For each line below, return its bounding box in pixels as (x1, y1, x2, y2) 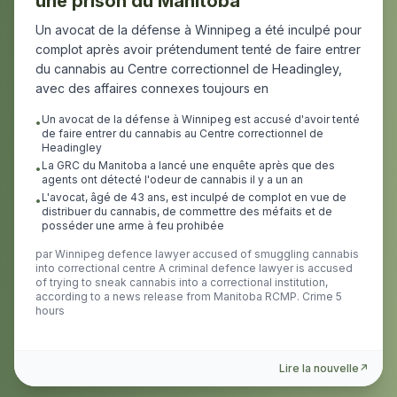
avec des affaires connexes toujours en (35, 81, 269, 96)
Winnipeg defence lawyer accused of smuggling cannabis (55, 247, 359, 261)
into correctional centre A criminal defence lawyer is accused (35, 261, 353, 275)
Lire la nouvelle (279, 362, 359, 375)
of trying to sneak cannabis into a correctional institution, (35, 276, 328, 289)
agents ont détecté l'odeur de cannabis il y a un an (42, 173, 303, 186)
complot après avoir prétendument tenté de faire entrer (35, 42, 361, 57)
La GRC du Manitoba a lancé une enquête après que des (42, 159, 335, 172)
